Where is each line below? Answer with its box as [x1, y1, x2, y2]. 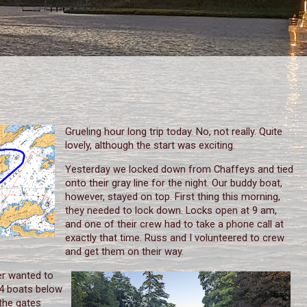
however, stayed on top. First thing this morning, [64, 190, 280, 203]
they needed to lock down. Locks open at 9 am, [64, 204, 277, 217]
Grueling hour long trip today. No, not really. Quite [64, 125, 282, 138]
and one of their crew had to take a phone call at [64, 217, 284, 230]
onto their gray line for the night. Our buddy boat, [64, 176, 282, 189]
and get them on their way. [64, 245, 184, 258]
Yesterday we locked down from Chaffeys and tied [64, 162, 293, 175]
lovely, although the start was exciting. [64, 139, 235, 151]
